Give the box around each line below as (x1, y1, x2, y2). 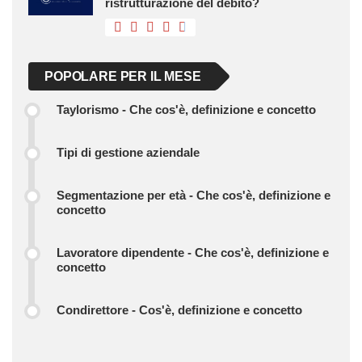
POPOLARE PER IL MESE (44, 69, 201, 83)
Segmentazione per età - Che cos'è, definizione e (57, 187, 330, 202)
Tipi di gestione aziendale (57, 145, 200, 159)
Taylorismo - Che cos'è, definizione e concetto (57, 102, 316, 116)
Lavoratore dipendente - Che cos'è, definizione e (57, 245, 329, 259)
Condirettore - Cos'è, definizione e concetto (57, 302, 302, 317)
